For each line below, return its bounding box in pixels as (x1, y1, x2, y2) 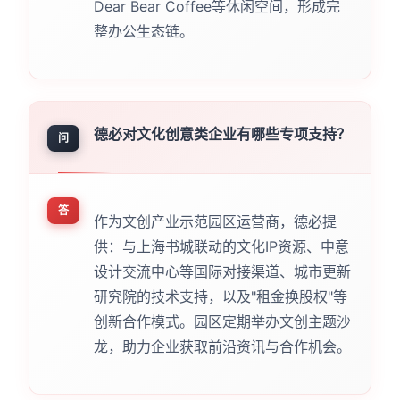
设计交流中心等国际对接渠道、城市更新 (93, 262, 351, 280)
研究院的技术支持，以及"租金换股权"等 (93, 287, 347, 305)
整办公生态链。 (93, 21, 194, 40)
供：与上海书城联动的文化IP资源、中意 (93, 237, 349, 255)
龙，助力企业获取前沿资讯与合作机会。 (93, 337, 351, 355)
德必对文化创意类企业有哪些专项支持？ (93, 124, 351, 143)
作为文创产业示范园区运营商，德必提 (93, 212, 337, 230)
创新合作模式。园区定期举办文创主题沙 (93, 312, 351, 330)
